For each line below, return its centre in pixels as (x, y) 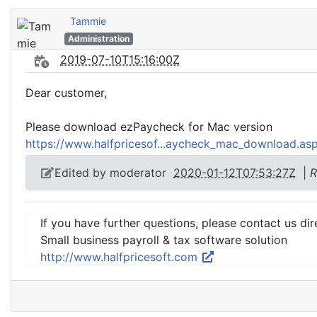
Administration (98, 39)
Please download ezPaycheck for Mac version (149, 127)
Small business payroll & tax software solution (164, 240)
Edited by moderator (114, 173)
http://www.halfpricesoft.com (121, 257)
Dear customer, (66, 93)
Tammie (88, 21)
